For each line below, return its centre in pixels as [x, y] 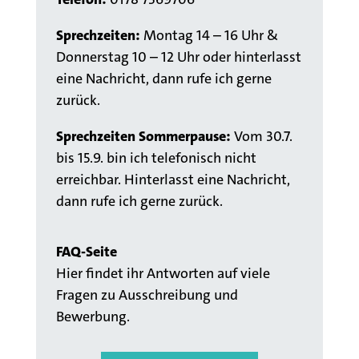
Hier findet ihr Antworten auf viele [163, 273]
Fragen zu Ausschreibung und [147, 294]
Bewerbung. [93, 316]
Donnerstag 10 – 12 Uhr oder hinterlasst [178, 56]
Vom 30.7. [263, 136]
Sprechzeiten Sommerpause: [143, 136]
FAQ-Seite [86, 251]
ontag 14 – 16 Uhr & [217, 35]
